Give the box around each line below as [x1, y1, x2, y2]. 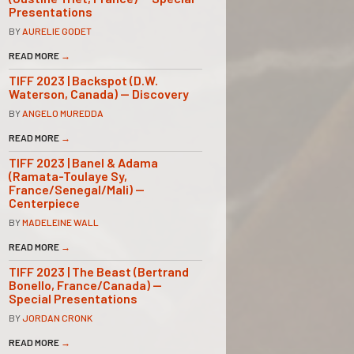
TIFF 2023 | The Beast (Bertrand [9, 263, 189, 279]
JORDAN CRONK [22, 311, 92, 323]
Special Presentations [9, 290, 137, 306]
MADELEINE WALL [22, 216, 99, 228]
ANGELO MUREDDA [22, 107, 104, 119]
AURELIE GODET [22, 24, 92, 36]
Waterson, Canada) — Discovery [9, 85, 189, 101]
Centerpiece [9, 194, 80, 210]
